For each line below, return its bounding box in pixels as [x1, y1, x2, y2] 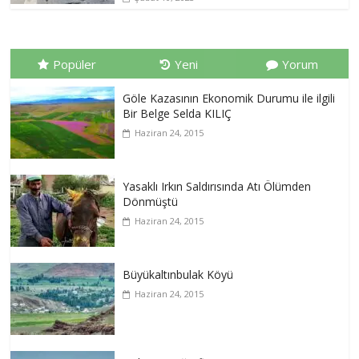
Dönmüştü [123, 194, 179, 210]
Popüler [53, 56, 97, 73]
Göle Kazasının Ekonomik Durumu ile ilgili [123, 91, 336, 107]
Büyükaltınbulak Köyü [123, 267, 234, 283]
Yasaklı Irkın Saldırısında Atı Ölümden [123, 179, 312, 195]
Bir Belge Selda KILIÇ [123, 106, 232, 122]
